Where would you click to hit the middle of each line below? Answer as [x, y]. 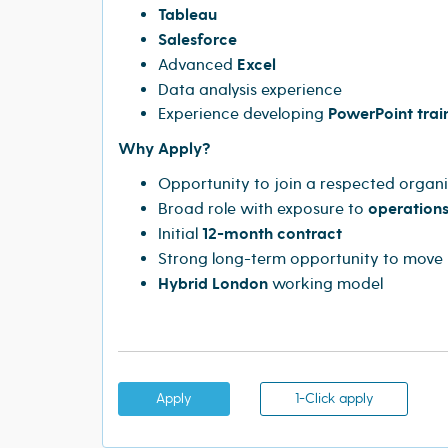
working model [325, 283]
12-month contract [272, 234]
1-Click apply [334, 398]
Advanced [197, 64]
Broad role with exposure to [263, 208]
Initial [180, 233]
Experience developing [243, 113]
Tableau [187, 15]
